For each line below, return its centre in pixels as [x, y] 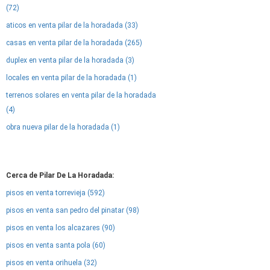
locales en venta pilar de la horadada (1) [71, 78]
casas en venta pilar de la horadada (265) [74, 43]
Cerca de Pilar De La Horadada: [60, 175]
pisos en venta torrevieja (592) [55, 193]
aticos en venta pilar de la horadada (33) [72, 25]
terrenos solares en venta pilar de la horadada [81, 95]
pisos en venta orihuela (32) [52, 263]
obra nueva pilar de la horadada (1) [63, 127]
